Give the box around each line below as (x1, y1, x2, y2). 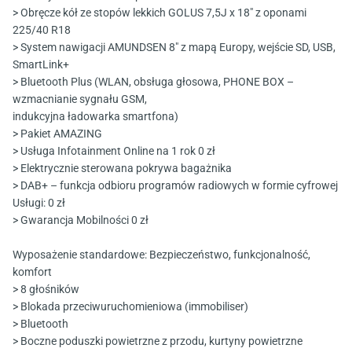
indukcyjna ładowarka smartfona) (13, 110, 178, 123)
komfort (13, 266, 52, 279)
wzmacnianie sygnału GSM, (13, 93, 147, 106)
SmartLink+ (13, 58, 69, 71)
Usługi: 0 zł (13, 196, 65, 210)
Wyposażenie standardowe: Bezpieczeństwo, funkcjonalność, (13, 248, 310, 262)
